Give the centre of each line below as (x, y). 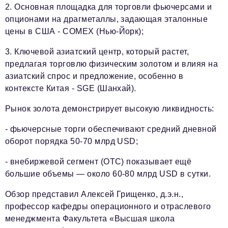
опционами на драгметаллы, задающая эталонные (107, 19)
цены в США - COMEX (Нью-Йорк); (75, 31)
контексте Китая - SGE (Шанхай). (71, 88)
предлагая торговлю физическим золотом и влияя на (112, 64)
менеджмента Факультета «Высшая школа (90, 219)
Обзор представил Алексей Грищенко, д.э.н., (94, 194)
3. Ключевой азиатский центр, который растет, (97, 52)
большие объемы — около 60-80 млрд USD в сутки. (108, 174)
